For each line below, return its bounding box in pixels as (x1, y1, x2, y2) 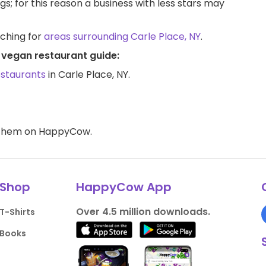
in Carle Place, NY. (46, 67, 130, 81)
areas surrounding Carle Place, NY (44, 29, 201, 43)
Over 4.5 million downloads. (75, 204, 210, 218)
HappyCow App (75, 178, 172, 195)
